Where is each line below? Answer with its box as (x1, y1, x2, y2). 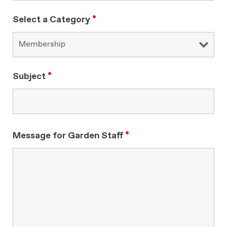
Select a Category (13, 14, 92, 26)
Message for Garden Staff (13, 130, 125, 142)
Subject (13, 70, 48, 83)
